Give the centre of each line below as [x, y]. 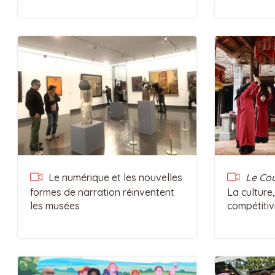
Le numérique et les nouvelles [114, 177]
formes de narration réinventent [102, 192]
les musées [55, 206]
